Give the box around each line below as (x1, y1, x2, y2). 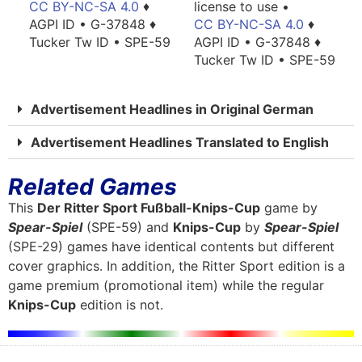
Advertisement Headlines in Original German (31, 101, 314, 118)
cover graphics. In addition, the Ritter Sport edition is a (8, 258, 345, 275)
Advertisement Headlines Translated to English (31, 134, 329, 151)
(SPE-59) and (82, 219, 173, 236)
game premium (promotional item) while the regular (8, 277, 324, 294)
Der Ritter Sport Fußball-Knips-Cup (37, 200, 260, 217)
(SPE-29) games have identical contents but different (8, 238, 335, 255)
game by (260, 200, 318, 217)
